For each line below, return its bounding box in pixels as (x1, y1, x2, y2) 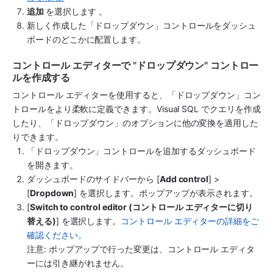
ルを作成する (12, 71, 71, 84)
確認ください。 (27, 230, 87, 241)
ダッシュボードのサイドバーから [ (27, 174, 160, 185)
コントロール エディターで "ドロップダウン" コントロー (12, 59, 259, 72)
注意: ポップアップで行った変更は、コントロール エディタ (27, 244, 255, 255)
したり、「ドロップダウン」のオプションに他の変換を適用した (12, 118, 258, 129)
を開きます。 (27, 160, 78, 171)
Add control (159, 174, 209, 185)
